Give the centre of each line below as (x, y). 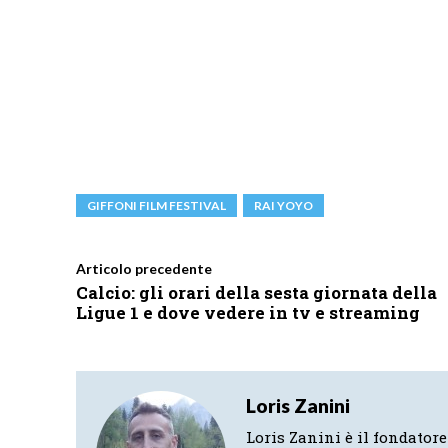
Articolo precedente (144, 269)
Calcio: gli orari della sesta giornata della (256, 293)
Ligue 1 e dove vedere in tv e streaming (248, 313)
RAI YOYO (283, 206)
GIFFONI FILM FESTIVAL (156, 206)
